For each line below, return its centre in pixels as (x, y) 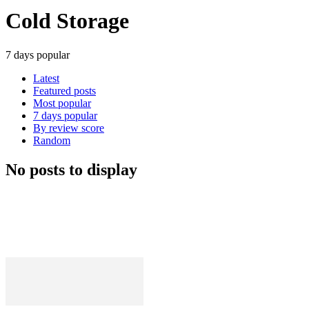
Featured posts (64, 90)
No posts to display (71, 169)
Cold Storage (67, 21)
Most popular (62, 103)
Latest (46, 78)
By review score (69, 128)
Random (52, 140)
